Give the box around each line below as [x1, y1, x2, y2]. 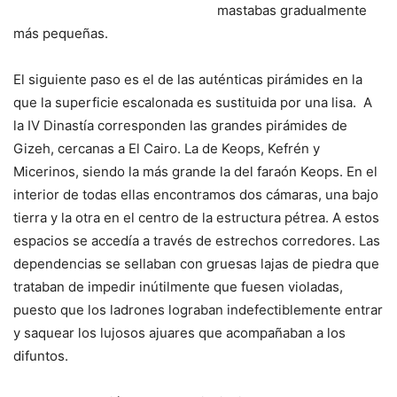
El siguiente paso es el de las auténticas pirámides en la [13, 70, 362, 88]
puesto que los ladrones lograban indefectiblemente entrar [13, 300, 383, 318]
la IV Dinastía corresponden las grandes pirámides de [13, 116, 347, 134]
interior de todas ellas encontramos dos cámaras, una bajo [13, 185, 378, 203]
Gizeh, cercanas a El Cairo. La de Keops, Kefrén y [13, 139, 320, 157]
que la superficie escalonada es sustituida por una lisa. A [13, 93, 372, 111]
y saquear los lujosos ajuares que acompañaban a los [13, 323, 346, 341]
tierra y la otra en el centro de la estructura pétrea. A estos [13, 208, 379, 226]
